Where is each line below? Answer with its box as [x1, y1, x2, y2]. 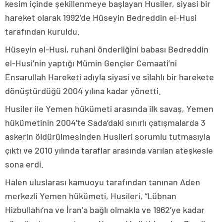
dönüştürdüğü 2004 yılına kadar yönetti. [5, 85, 161, 97]
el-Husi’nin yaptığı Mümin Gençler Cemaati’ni [5, 57, 177, 69]
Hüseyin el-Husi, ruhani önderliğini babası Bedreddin [5, 44, 209, 55]
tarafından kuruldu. [5, 26, 80, 37]
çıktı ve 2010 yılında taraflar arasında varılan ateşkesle [5, 145, 213, 156]
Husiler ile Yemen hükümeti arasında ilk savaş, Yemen [5, 103, 214, 114]
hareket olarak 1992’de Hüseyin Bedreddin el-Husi [5, 12, 197, 23]
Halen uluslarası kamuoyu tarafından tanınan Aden [5, 176, 200, 188]
